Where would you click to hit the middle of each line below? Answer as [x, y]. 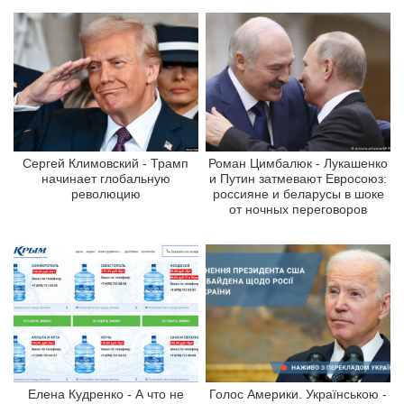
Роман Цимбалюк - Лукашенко [298, 163]
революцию [106, 193]
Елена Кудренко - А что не [106, 395]
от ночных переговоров [298, 209]
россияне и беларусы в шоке [298, 193]
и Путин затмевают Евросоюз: [298, 178]
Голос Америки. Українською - [298, 395]
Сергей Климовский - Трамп [106, 163]
